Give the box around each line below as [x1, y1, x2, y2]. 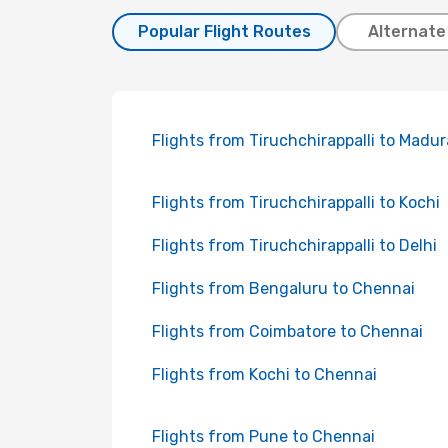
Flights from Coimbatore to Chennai [152, 322, 423, 341]
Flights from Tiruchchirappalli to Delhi [152, 236, 437, 255]
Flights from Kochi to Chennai [152, 365, 377, 384]
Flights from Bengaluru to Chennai [152, 279, 415, 298]
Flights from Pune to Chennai [152, 427, 375, 446]
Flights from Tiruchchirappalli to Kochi [152, 193, 440, 212]
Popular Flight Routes [137, 22, 311, 41]
